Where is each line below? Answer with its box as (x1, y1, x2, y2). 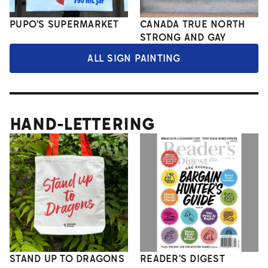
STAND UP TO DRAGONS (10, 252, 124, 265)
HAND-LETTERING (10, 114, 156, 134)
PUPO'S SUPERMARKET (10, 18, 119, 31)
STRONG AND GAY (140, 31, 226, 44)
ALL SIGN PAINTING (87, 52, 181, 65)
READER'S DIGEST (140, 252, 224, 265)
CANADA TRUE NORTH (140, 18, 245, 31)
